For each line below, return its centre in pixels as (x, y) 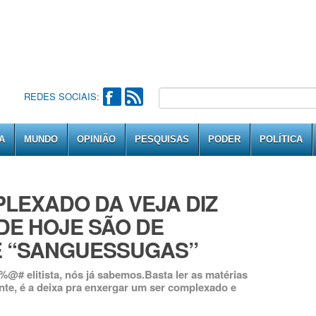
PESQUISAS (162, 139)
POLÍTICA (281, 139)
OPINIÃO (96, 139)
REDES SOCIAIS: (61, 96)
